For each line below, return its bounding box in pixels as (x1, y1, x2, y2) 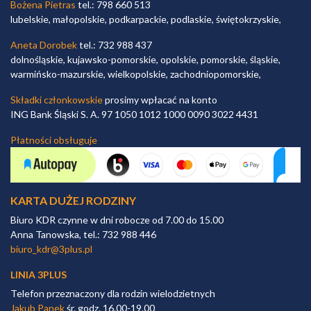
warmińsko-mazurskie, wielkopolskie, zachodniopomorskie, (10, 68, 261, 80)
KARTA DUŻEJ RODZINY (10, 194, 136, 207)
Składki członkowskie (10, 94, 103, 106)
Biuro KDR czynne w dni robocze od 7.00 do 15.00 (10, 214, 224, 226)
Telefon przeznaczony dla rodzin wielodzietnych (10, 287, 215, 299)
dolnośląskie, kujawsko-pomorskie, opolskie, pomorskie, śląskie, (10, 53, 280, 65)
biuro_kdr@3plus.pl (10, 243, 92, 255)
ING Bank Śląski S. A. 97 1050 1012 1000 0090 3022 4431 (10, 108, 258, 120)
